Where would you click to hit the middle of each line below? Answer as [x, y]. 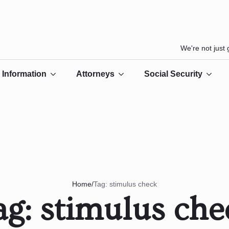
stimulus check [133, 184]
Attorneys [95, 74]
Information [24, 74]
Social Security [173, 74]
